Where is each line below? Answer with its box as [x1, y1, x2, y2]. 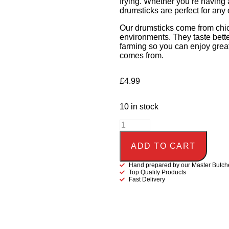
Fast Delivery [128, 175, 165, 183]
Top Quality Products [128, 168, 186, 176]
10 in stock [120, 102, 158, 111]
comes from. [120, 51, 164, 60]
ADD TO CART [131, 141, 196, 150]
